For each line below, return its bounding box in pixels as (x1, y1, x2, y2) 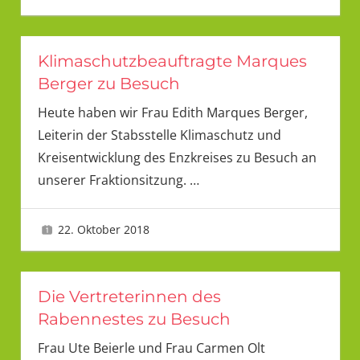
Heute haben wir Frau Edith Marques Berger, (37, 103, 308, 121)
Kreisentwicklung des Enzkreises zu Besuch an (37, 148, 317, 166)
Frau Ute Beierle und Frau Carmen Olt (37, 338, 265, 357)
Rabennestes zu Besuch (37, 309, 231, 329)
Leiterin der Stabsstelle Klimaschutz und (37, 125, 281, 144)
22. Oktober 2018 (58, 222, 150, 238)
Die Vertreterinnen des (37, 286, 221, 306)
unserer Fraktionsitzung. (37, 170, 190, 189)
